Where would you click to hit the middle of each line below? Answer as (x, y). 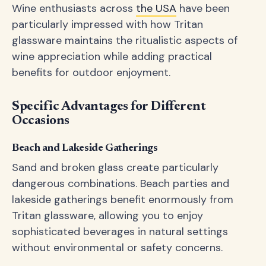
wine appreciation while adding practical (112, 56)
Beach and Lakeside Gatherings (85, 148)
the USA (156, 8)
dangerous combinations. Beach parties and (121, 183)
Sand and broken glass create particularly (115, 167)
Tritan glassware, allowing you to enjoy (107, 216)
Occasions (41, 121)
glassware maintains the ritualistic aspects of (125, 40)
